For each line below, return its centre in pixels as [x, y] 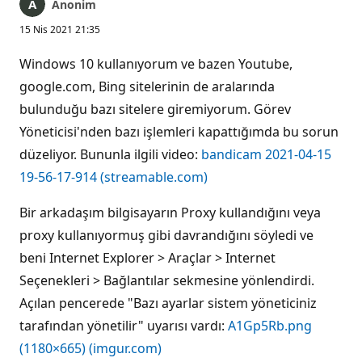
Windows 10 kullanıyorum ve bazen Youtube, [156, 64]
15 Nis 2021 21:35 [60, 29]
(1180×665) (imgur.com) [90, 348]
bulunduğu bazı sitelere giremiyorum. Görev [155, 109]
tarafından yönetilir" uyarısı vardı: [124, 326]
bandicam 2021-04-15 [266, 154]
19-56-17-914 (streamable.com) [114, 177]
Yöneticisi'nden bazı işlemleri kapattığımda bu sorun [179, 132]
